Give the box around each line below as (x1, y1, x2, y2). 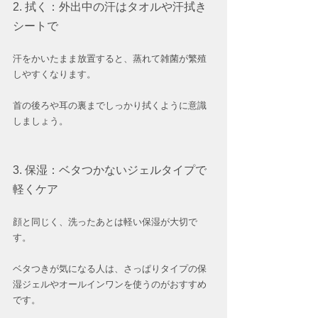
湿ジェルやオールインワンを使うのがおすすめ (13, 279, 207, 290)
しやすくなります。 (13, 69, 96, 80)
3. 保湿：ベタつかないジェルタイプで (13, 164, 207, 177)
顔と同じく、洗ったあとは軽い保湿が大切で (13, 216, 197, 228)
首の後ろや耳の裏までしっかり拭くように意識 (13, 100, 207, 111)
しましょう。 (13, 116, 68, 127)
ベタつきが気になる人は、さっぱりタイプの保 (13, 263, 207, 275)
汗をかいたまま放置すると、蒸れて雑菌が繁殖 (13, 53, 207, 65)
